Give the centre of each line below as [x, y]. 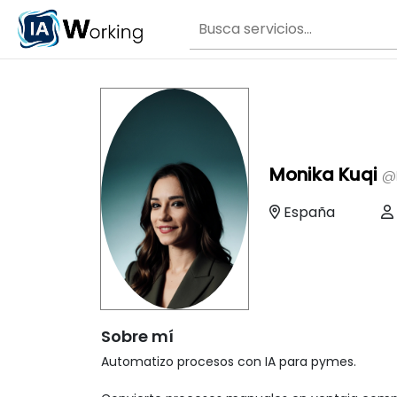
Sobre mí [137, 336]
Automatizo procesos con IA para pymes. [229, 362]
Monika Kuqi [326, 174]
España [309, 212]
